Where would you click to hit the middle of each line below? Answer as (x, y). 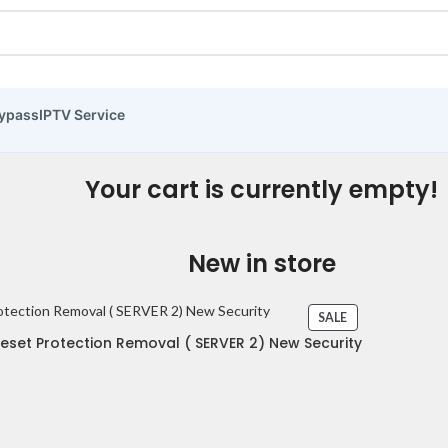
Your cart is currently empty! (261, 189)
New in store (261, 263)
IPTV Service (82, 114)
